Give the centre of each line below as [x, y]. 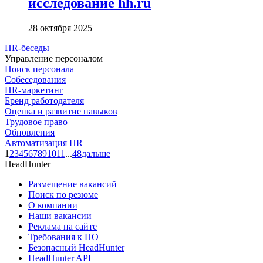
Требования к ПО [63, 237]
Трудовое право [36, 122]
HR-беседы [27, 48]
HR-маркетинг [34, 90]
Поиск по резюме [63, 194]
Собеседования [35, 79]
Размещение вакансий [73, 184]
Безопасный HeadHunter [76, 247]
